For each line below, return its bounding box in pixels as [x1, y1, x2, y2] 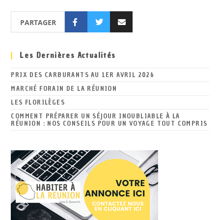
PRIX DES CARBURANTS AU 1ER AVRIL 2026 [11, 71, 155, 79]
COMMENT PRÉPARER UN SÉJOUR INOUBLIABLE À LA [11, 112, 180, 120]
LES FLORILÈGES [11, 98, 65, 107]
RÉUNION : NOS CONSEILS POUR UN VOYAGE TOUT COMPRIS [11, 119, 208, 128]
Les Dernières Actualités [20, 51, 116, 60]
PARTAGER [20, 18, 56, 27]
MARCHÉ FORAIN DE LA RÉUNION [11, 84, 117, 93]
